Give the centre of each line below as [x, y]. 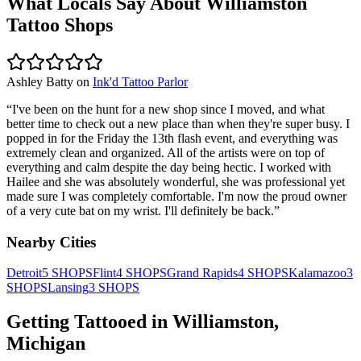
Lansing [68, 288]
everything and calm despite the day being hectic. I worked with [169, 167]
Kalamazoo [317, 273]
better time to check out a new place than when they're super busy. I [178, 123]
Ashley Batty [40, 81]
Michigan [46, 344]
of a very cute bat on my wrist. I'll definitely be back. [140, 210]
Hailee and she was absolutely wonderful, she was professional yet [176, 181]
